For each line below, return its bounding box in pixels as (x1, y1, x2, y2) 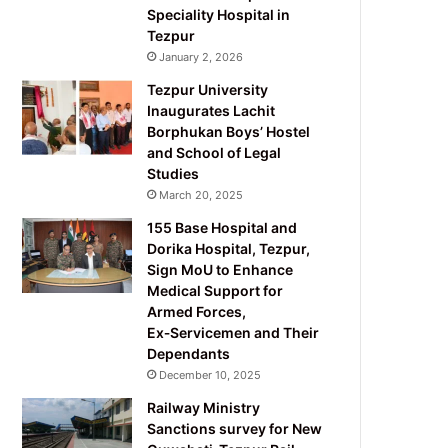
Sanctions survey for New (147, 419, 323, 437)
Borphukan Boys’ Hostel (147, 122, 311, 140)
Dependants (147, 344, 231, 362)
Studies (147, 164, 200, 182)
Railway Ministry (147, 398, 261, 416)
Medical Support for (147, 281, 284, 299)
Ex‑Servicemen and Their (147, 323, 320, 341)
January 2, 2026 (159, 49, 244, 64)
